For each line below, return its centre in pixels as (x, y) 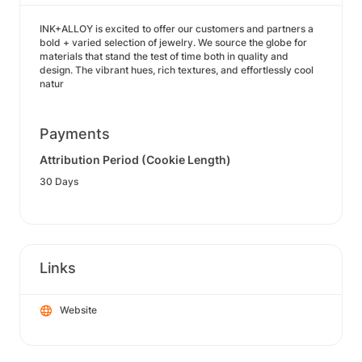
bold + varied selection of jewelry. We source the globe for (173, 42)
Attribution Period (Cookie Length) (135, 160)
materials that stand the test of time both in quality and (164, 56)
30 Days (59, 181)
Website (78, 310)
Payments (75, 134)
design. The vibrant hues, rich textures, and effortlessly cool (177, 70)
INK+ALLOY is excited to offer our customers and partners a (177, 29)
